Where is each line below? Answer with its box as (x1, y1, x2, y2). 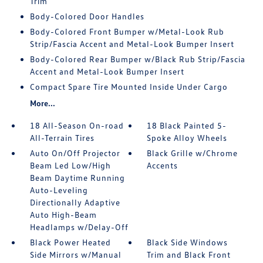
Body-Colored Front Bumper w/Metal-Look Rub (29, 26, 224, 36)
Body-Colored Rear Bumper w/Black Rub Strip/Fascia (29, 54, 245, 64)
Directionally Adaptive (29, 197, 120, 207)
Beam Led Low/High (29, 160, 111, 170)
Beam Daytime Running (29, 173, 125, 183)
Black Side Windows (147, 237, 228, 247)
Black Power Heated (29, 237, 111, 247)
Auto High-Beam (29, 210, 97, 220)
